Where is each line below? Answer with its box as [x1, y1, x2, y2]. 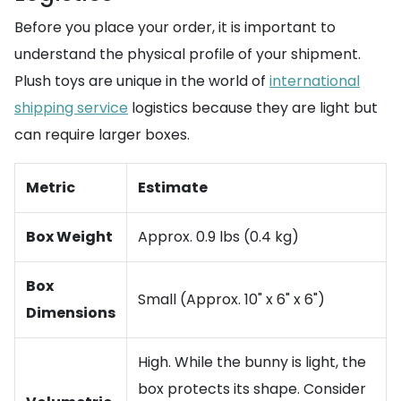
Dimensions [26, 303, 115, 323]
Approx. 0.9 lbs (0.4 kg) [138, 226, 299, 247]
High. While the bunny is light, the [138, 352, 366, 372]
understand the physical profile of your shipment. [14, 44, 361, 64]
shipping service [14, 98, 128, 118]
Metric [26, 177, 75, 198]
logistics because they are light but [128, 98, 378, 118]
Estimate [138, 177, 208, 198]
